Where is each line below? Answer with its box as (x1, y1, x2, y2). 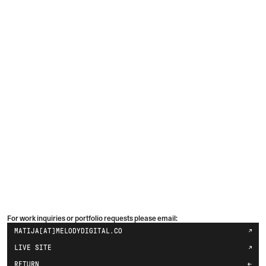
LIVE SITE (14, 243, 52, 252)
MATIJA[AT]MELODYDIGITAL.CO (14, 226, 122, 235)
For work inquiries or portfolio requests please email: (7, 213, 178, 223)
